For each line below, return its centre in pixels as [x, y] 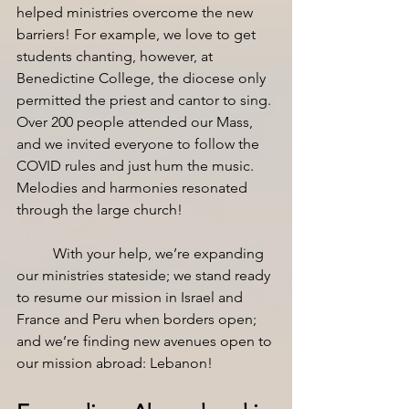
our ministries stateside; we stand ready [145, 275]
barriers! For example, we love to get [138, 34]
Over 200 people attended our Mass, [136, 122]
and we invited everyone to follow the [140, 144]
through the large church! [100, 210]
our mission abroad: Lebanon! [116, 363]
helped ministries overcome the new [136, 12]
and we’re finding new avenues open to [146, 341]
